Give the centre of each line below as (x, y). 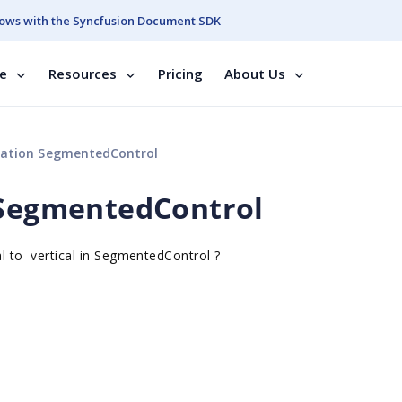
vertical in (63, 255)
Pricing (180, 74)
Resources (83, 74)
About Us (255, 74)
